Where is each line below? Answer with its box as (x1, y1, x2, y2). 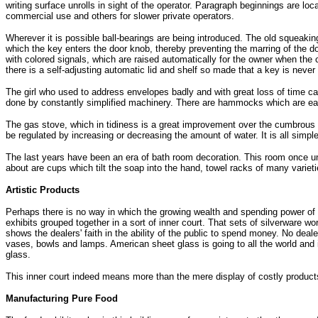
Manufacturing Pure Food (6, 292, 118, 304)
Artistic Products (6, 184, 79, 195)
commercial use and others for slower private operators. (6, 10, 234, 21)
